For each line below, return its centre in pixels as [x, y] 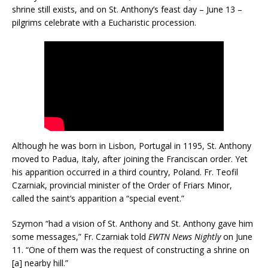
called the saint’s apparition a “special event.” [98, 198]
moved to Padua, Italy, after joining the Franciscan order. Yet [130, 159]
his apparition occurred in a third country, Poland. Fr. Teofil [125, 172]
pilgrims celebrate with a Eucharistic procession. [104, 22]
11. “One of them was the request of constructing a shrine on [131, 249]
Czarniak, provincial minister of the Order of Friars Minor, [122, 185]
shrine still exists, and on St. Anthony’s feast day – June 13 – [127, 9]
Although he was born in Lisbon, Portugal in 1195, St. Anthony [132, 145]
